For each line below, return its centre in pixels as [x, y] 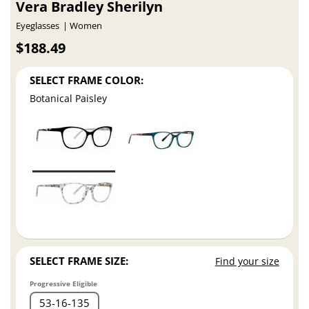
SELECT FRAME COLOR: [87, 80]
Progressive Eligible [64, 284]
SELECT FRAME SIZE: [79, 261]
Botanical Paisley [69, 99]
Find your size [247, 261]
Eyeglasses [38, 26]
